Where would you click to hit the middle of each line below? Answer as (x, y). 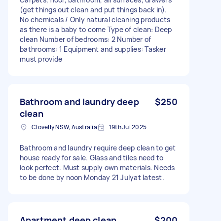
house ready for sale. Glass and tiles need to (92, 157)
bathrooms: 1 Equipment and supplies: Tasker (93, 49)
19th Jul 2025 (128, 127)
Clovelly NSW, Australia (64, 127)
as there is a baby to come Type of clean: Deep (96, 29)
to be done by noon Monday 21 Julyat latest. (92, 177)
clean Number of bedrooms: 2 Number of (86, 39)
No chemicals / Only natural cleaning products (95, 19)
